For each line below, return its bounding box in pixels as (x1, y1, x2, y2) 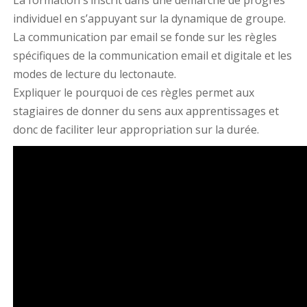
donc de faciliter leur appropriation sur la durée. (12, 122, 259, 138)
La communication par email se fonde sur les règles (12, 29, 277, 45)
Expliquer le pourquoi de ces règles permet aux (12, 85, 254, 101)
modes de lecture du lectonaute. (12, 66, 176, 82)
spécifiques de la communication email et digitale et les (12, 48, 292, 64)
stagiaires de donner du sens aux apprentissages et (12, 103, 279, 119)
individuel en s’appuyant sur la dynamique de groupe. (12, 11, 286, 27)
